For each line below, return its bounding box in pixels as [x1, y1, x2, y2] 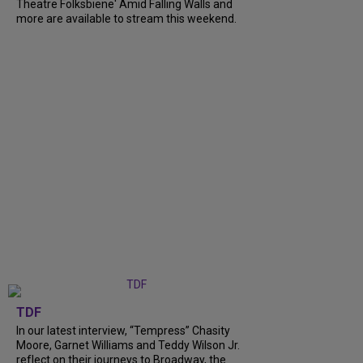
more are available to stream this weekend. [16, 12, 237, 26]
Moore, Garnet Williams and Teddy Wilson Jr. [16, 339, 240, 352]
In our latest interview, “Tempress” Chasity [16, 324, 230, 338]
